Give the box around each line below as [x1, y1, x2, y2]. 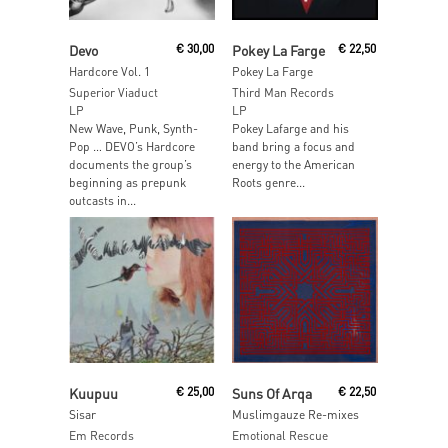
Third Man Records [231, 85, 334, 101]
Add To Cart [119, 32, 182, 48]
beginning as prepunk [69, 175, 186, 191]
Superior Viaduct [69, 85, 158, 101]
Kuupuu [69, 383, 118, 402]
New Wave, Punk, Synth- [69, 121, 198, 137]
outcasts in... [69, 193, 136, 209]
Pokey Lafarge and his [231, 121, 349, 137]
